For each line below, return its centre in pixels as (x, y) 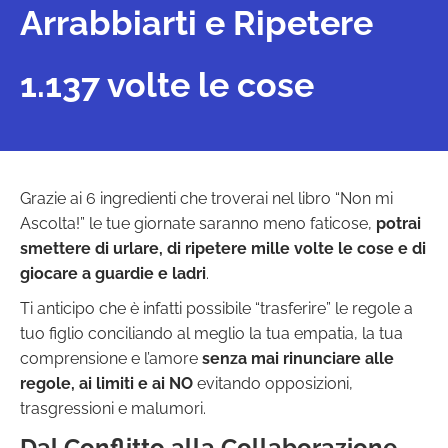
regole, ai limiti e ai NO (106, 383)
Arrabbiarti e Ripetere (196, 22)
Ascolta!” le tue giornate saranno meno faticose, (198, 223)
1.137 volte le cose (167, 84)
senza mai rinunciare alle (298, 358)
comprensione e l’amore (111, 358)
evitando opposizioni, (273, 383)
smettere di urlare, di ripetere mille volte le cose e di (223, 248)
